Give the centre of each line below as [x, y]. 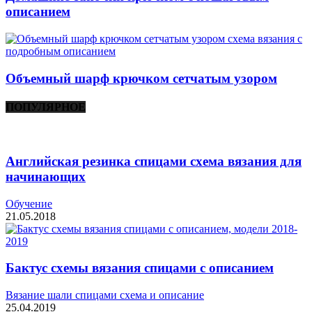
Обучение [29, 203]
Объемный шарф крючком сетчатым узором [141, 78]
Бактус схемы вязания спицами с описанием [140, 268]
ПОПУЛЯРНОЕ [46, 107]
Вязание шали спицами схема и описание [105, 295]
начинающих [46, 176]
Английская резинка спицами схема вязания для [154, 161]
